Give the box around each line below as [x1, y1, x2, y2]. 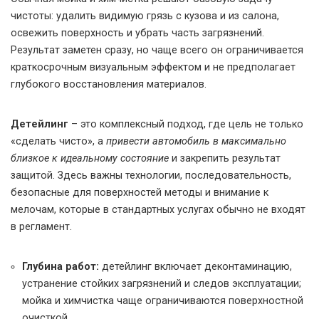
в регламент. [11, 221, 72, 234]
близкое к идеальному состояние [11, 152, 169, 165]
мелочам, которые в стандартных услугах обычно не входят [11, 204, 305, 216]
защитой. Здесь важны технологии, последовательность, [11, 169, 291, 182]
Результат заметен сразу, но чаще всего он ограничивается [11, 44, 303, 57]
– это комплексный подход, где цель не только [68, 118, 303, 131]
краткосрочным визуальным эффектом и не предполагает [11, 61, 296, 74]
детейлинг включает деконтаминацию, [99, 261, 292, 273]
